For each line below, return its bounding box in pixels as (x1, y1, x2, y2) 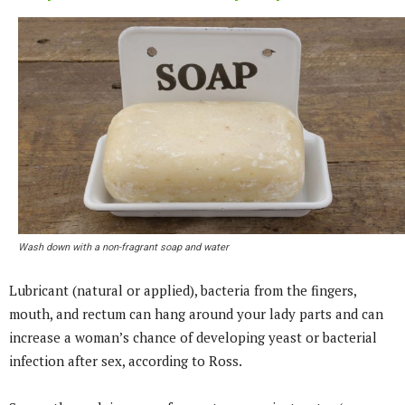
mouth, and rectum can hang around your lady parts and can (9, 305, 383, 324)
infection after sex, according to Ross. (9, 352, 242, 371)
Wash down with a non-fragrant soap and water (18, 241, 229, 254)
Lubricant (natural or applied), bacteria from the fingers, (9, 281, 356, 300)
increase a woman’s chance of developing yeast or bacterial (9, 328, 377, 347)
